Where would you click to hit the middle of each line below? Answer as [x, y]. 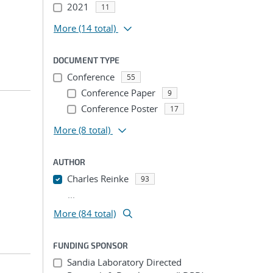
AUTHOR [69, 162]
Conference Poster [119, 108]
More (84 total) [85, 213]
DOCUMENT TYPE [86, 60]
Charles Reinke [97, 179]
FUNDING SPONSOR [90, 245]
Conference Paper [118, 93]
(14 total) [97, 28]
